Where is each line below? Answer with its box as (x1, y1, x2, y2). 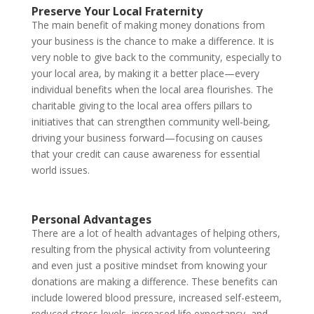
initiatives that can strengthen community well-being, (31, 115, 271, 128)
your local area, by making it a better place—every (31, 67, 259, 80)
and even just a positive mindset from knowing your (31, 259, 267, 272)
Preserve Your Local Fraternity (31, 4, 203, 19)
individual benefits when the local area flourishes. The (31, 83, 273, 96)
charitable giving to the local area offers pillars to (31, 99, 252, 112)
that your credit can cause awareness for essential (31, 147, 260, 161)
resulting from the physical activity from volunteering (31, 243, 270, 256)
